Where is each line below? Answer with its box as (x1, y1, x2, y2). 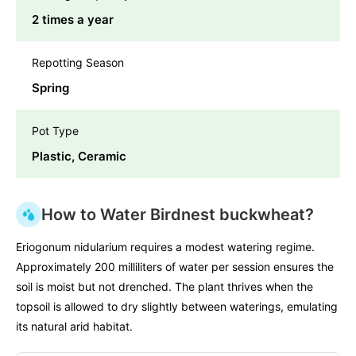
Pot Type (32, 124, 79, 138)
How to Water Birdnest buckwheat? (41, 205, 314, 225)
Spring (32, 80, 69, 96)
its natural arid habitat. (16, 319, 133, 334)
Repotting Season (32, 56, 124, 70)
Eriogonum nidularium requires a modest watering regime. (16, 240, 315, 254)
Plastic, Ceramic (32, 149, 126, 164)
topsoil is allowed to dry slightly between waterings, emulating (16, 300, 338, 314)
